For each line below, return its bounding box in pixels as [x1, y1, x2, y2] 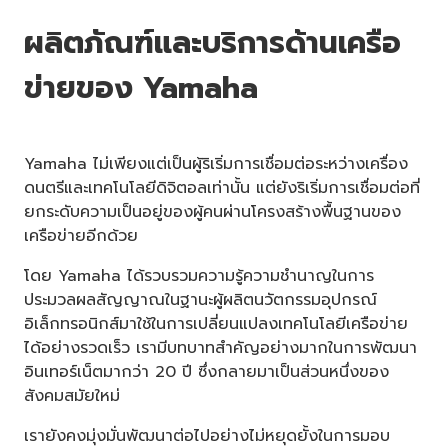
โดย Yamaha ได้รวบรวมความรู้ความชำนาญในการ [24, 263, 374, 288]
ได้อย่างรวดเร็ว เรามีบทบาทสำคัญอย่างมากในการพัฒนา [24, 335, 417, 360]
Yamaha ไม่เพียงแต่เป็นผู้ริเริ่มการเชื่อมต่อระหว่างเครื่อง [24, 151, 408, 176]
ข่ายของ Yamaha [24, 64, 258, 111]
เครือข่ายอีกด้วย [24, 223, 138, 248]
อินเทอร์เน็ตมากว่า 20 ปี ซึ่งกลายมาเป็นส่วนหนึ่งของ [24, 359, 389, 384]
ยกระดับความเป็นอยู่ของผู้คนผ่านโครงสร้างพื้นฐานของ [24, 199, 401, 224]
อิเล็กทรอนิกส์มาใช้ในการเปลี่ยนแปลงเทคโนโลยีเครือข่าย [24, 311, 408, 336]
